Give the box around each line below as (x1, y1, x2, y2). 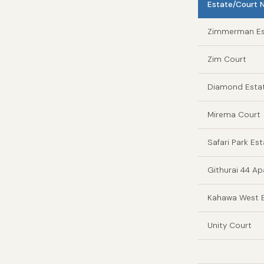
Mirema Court (207, 109, 260, 120)
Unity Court (207, 220, 252, 230)
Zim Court (207, 54, 246, 64)
